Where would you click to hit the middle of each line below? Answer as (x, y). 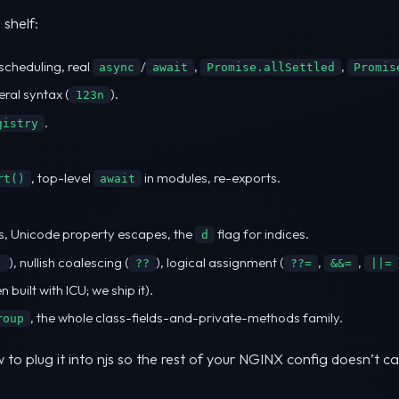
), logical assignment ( (220, 262)
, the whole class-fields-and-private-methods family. (187, 318)
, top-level (62, 178)
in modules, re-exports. (211, 178)
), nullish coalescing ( (69, 262)
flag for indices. (262, 234)
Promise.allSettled (271, 67)
